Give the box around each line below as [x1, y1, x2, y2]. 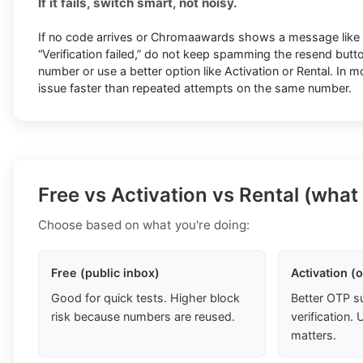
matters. [291, 328, 336, 343]
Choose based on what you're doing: [38, 217, 250, 233]
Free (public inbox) [51, 266, 160, 280]
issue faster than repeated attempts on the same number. [38, 81, 352, 96]
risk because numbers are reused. [51, 310, 235, 324]
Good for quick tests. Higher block [51, 291, 240, 305]
